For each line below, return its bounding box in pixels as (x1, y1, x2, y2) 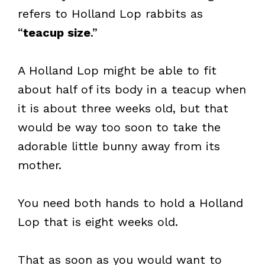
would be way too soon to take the (18, 119, 221, 134)
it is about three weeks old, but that (18, 101, 228, 115)
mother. (18, 157, 62, 172)
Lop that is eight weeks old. (18, 214, 178, 229)
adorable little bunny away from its (18, 138, 220, 153)
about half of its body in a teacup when (18, 82, 246, 96)
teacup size (23, 25, 91, 40)
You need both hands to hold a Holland (18, 195, 243, 210)
